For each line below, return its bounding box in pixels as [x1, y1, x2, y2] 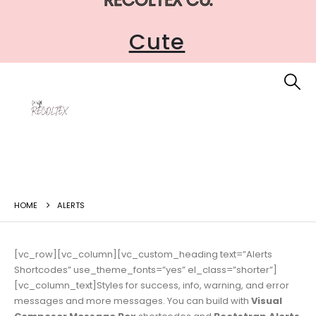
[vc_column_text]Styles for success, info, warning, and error [14, 279, 289, 293]
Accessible [107, 28, 233, 59]
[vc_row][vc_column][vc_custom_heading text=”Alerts [14, 248, 272, 262]
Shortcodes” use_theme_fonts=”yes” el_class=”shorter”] [14, 263, 277, 277]
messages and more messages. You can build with [14, 294, 251, 308]
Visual [251, 294, 282, 308]
